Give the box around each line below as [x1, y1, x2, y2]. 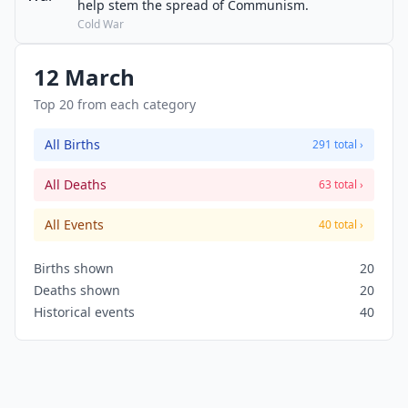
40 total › [319, 217, 363, 232]
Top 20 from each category [34, 96, 196, 113]
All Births [45, 136, 100, 153]
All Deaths [45, 176, 107, 193]
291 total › [312, 137, 363, 152]
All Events [45, 216, 104, 233]
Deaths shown [34, 281, 120, 299]
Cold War [77, 16, 124, 32]
